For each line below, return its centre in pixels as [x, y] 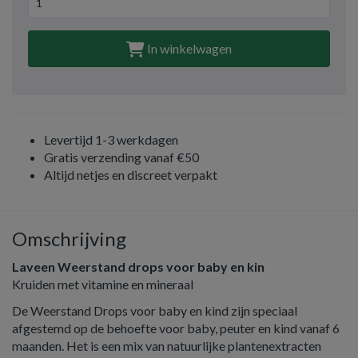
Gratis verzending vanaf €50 [121, 157]
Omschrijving [69, 239]
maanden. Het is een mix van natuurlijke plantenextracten [167, 346]
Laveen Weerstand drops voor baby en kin [138, 267]
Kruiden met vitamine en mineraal [104, 284]
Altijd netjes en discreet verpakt [131, 175]
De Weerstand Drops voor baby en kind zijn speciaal [155, 310]
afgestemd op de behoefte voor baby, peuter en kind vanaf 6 [176, 328]
